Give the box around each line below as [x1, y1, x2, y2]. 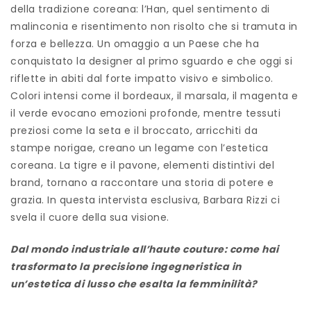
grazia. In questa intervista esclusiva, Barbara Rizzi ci [10, 192, 280, 207]
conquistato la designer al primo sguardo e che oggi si [10, 53, 292, 68]
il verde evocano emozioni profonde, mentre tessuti [10, 106, 280, 120]
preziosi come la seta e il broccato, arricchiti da [10, 123, 258, 137]
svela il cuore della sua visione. [10, 210, 169, 224]
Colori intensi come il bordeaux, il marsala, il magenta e [10, 88, 299, 103]
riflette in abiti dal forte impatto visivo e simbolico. [10, 71, 274, 85]
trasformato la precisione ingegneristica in [10, 259, 242, 274]
